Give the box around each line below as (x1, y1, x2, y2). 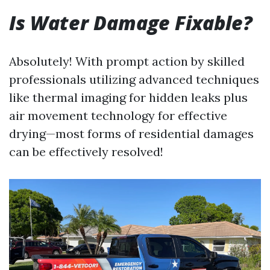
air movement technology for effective (9, 107, 227, 123)
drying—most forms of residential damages (9, 125, 254, 141)
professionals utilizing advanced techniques (9, 71, 259, 87)
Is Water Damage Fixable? (9, 9, 253, 36)
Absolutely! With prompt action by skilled (9, 53, 245, 69)
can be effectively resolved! (9, 143, 163, 159)
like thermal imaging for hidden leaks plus (9, 89, 248, 105)
